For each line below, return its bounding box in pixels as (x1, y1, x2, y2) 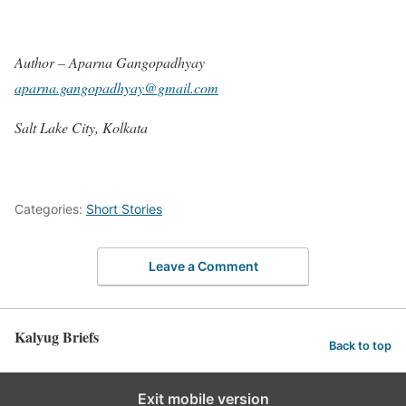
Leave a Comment (148, 257, 258, 274)
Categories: (14, 201, 86, 217)
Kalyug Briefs (14, 325, 99, 347)
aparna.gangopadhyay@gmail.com (14, 78, 218, 98)
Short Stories (86, 201, 162, 217)
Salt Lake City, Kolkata (14, 118, 148, 138)
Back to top (329, 339, 391, 353)
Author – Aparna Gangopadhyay (14, 53, 205, 72)
